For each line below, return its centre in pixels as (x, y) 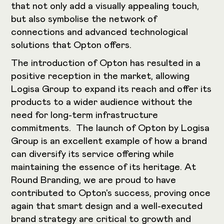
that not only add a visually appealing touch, (105, 6)
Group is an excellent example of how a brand (109, 141)
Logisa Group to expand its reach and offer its (111, 89)
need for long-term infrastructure (85, 115)
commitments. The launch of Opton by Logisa (110, 128)
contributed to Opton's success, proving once (111, 193)
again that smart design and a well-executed (107, 206)
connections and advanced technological (100, 32)
